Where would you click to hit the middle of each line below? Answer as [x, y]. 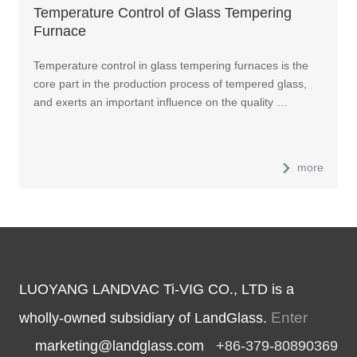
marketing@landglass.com [120, 345]
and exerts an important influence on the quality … [160, 102]
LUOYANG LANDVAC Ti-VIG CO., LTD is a [156, 289]
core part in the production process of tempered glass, [170, 83]
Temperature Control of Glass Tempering [162, 12]
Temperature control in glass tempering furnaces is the [171, 65]
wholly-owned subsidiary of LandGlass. [145, 318]
